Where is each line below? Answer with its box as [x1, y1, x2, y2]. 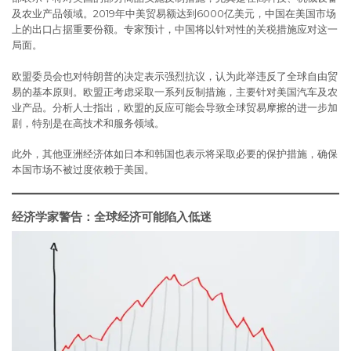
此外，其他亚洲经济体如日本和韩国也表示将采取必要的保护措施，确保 [12, 147, 338, 161]
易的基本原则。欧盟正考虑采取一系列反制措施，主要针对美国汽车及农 [12, 85, 338, 98]
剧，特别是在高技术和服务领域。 [12, 116, 165, 129]
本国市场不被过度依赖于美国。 [12, 163, 154, 176]
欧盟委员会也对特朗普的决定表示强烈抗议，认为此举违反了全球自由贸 [12, 69, 338, 82]
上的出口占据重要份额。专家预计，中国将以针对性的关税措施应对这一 [12, 23, 338, 36]
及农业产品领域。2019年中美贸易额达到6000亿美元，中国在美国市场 [12, 7, 336, 20]
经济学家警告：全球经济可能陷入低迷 [12, 209, 212, 225]
